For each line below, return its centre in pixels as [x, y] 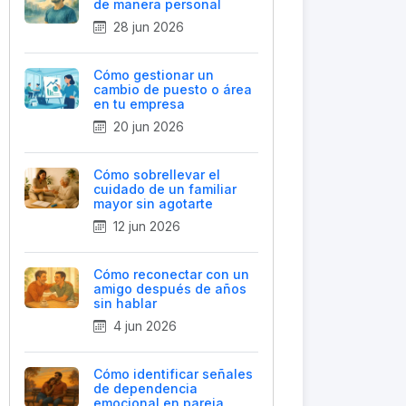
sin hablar [125, 303]
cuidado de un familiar [165, 189]
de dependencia [145, 388]
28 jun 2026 [147, 27]
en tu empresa [139, 104]
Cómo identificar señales [173, 374]
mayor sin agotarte [153, 203]
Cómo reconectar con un [171, 274]
